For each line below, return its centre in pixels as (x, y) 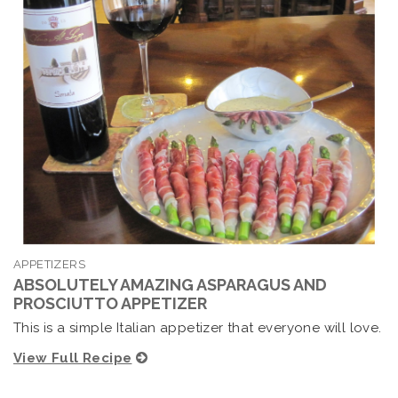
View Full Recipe (73, 358)
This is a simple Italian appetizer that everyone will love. (198, 328)
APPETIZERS (49, 265)
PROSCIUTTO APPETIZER (110, 304)
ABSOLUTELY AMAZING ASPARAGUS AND (170, 285)
